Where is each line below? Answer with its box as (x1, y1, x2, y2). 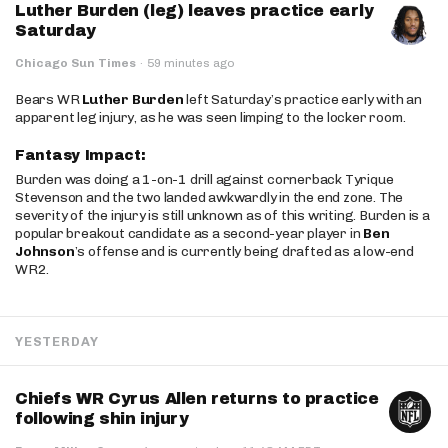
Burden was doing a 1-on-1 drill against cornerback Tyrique (15, 171, 394, 188)
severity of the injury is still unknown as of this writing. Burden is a (15, 207, 430, 224)
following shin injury (15, 410, 189, 427)
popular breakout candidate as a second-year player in (15, 225, 364, 242)
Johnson (15, 243, 75, 260)
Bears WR (15, 91, 83, 108)
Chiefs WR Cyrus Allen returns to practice (15, 390, 379, 407)
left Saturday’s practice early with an (183, 91, 422, 108)
